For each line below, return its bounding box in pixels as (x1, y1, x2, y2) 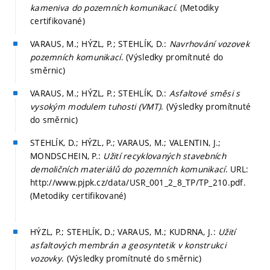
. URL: (225, 163, 249, 175)
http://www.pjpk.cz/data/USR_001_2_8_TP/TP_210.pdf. (30, 176, 246, 188)
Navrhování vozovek (169, 37, 250, 49)
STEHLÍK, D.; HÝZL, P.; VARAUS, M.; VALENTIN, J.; (30, 136, 221, 148)
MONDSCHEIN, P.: (30, 149, 104, 162)
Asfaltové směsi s (169, 87, 240, 99)
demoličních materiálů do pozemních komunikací (30, 163, 225, 175)
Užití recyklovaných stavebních (103, 149, 226, 162)
